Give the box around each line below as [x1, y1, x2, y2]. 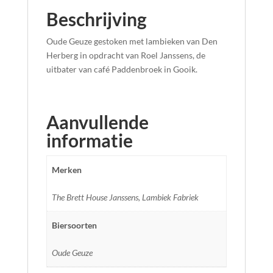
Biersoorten [52, 219, 97, 230]
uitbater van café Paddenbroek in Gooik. [46, 64, 197, 74]
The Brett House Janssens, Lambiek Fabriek [52, 191, 199, 202]
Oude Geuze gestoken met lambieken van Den [46, 36, 218, 46]
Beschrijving [46, 8, 147, 30]
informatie [46, 129, 133, 151]
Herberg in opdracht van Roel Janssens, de [46, 50, 205, 60]
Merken [52, 164, 82, 175]
